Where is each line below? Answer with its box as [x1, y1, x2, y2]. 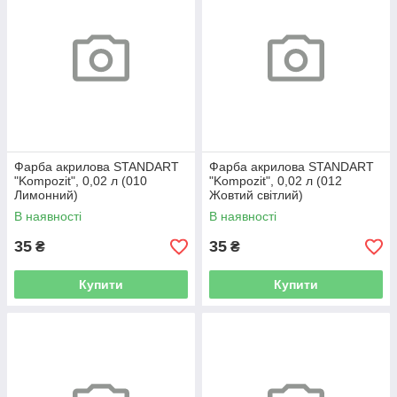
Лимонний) [14, 188, 78, 203]
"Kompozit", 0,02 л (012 [209, 174, 342, 189]
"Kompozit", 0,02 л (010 [14, 174, 147, 189]
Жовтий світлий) [209, 188, 303, 203]
